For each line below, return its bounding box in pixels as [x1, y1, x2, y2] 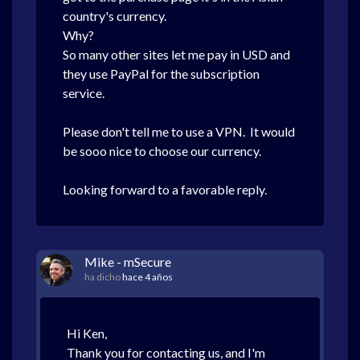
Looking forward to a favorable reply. [63, 182, 269, 197]
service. [63, 85, 104, 100]
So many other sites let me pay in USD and [63, 47, 290, 62]
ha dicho [84, 271, 122, 283]
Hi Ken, [67, 325, 107, 341]
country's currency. [63, 8, 169, 23]
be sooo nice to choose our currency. [63, 143, 264, 158]
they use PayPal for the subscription [63, 66, 260, 81]
